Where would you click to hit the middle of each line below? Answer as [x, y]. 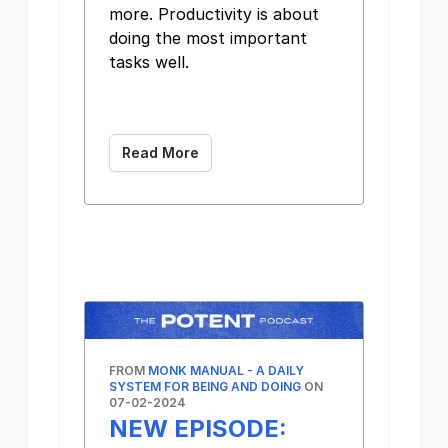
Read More [160, 153]
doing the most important [208, 38]
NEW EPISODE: [198, 428]
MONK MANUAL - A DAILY [226, 370]
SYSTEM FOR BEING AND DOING [205, 386]
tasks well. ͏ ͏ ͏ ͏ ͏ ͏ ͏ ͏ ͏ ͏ [221, 62]
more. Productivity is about [214, 14]
